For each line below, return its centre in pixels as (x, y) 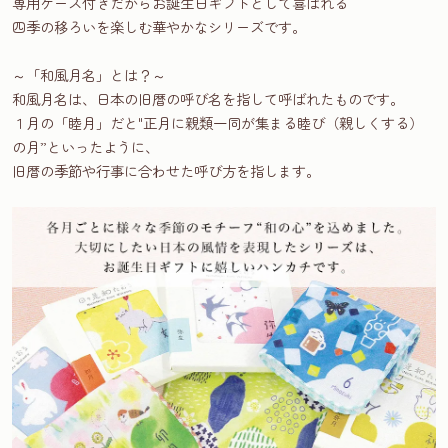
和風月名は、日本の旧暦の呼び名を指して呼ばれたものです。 (208, 99)
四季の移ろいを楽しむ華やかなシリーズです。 (159, 27)
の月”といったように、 (85, 147)
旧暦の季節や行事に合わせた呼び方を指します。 (166, 171)
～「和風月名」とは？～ (89, 75)
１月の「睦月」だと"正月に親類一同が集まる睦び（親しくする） (217, 123)
